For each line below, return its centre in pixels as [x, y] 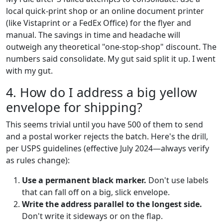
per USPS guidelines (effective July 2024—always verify [108, 148]
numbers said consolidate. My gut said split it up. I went [111, 58]
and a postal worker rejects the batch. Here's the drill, [107, 136]
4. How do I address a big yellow [102, 92]
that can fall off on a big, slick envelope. [96, 192]
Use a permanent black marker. [84, 180]
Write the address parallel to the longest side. [112, 204]
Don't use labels [177, 180]
